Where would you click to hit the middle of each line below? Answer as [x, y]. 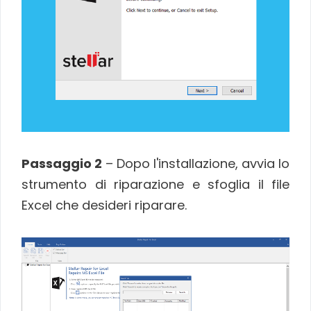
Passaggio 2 [62, 164]
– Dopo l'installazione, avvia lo [196, 164]
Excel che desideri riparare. [104, 205]
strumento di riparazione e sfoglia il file [155, 185]
